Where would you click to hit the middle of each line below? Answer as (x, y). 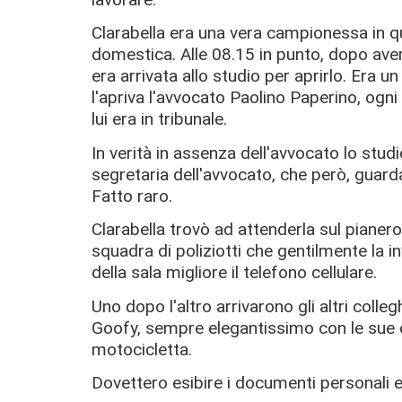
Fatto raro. (132, 196)
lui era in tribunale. (159, 119)
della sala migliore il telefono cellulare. (234, 273)
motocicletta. (142, 349)
